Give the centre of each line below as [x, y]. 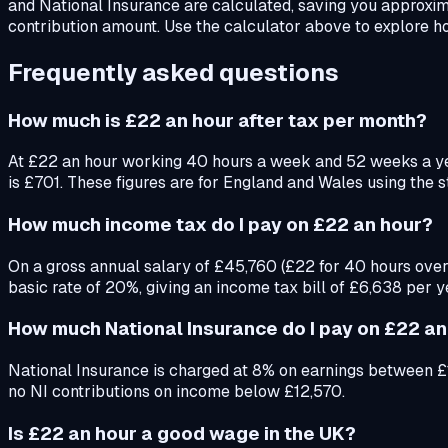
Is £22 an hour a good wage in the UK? [182, 433]
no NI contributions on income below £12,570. [176, 392]
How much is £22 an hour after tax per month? [217, 120]
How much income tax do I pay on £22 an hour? [220, 224]
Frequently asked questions [173, 72]
